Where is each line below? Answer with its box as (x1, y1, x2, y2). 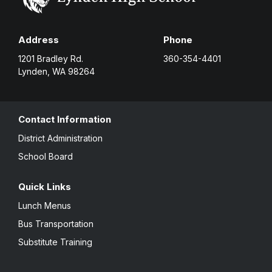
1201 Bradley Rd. (18, 53, 83, 64)
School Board (18, 151, 73, 161)
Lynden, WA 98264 (18, 66, 95, 76)
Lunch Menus (18, 200, 71, 211)
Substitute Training (18, 236, 92, 247)
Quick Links (18, 180, 71, 192)
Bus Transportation (18, 218, 93, 229)
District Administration (18, 132, 103, 143)
